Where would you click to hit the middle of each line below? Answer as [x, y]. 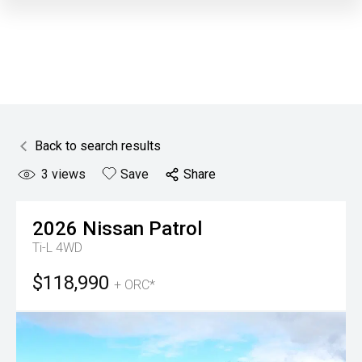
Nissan [113, 229]
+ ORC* [135, 285]
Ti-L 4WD [57, 248]
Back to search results [98, 146]
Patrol [175, 229]
